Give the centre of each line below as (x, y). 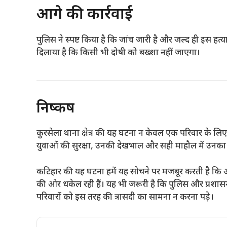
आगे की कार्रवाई (85, 15)
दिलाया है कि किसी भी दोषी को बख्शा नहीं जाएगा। (118, 53)
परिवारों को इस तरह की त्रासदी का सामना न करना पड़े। (125, 197)
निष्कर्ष (55, 109)
